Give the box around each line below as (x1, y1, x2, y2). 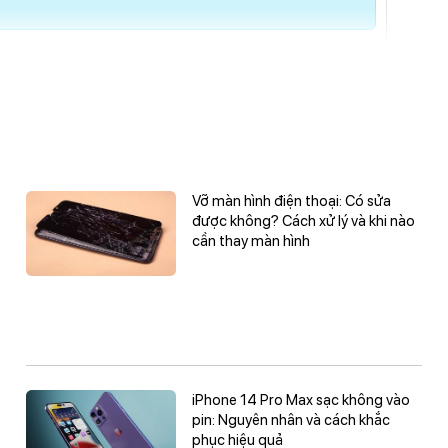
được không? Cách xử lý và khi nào (191, 212, 415, 231)
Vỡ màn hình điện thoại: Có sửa (191, 192, 391, 211)
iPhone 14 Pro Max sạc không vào (191, 391, 410, 410)
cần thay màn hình (191, 232, 310, 251)
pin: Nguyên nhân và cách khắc (191, 411, 390, 430)
